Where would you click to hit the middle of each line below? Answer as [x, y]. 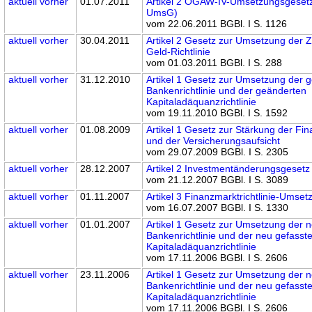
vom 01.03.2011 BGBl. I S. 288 [214, 62]
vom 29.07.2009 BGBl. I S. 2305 [218, 151]
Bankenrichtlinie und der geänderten [227, 90]
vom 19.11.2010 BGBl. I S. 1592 [217, 112]
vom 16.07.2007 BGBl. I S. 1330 [218, 207]
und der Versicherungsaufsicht [213, 140]
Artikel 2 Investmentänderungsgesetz [228, 168]
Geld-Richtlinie [179, 51]
